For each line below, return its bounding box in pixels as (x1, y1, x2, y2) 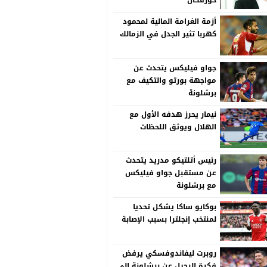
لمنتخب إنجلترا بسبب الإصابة (121, 213, 216, 226)
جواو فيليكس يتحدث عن (133, 61, 216, 74)
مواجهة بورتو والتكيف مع (126, 73, 216, 87)
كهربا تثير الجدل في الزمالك (119, 27, 216, 41)
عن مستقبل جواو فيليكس (125, 166, 216, 180)
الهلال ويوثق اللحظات (139, 120, 216, 133)
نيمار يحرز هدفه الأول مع (129, 107, 216, 121)
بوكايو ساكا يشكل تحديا (132, 200, 216, 214)
